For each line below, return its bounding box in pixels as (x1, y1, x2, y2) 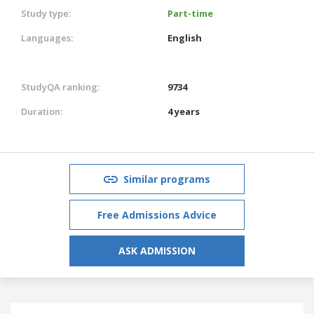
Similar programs (123, 172, 210, 186)
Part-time (168, 6, 213, 20)
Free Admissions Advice (97, 207, 217, 221)
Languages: (21, 31, 73, 44)
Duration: (21, 104, 62, 118)
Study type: (21, 6, 71, 20)
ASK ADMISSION (118, 243, 196, 257)
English (168, 31, 202, 44)
